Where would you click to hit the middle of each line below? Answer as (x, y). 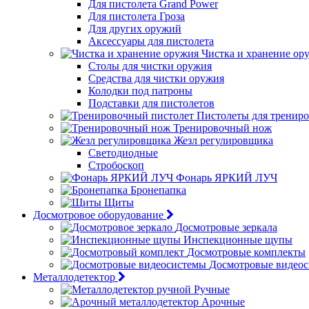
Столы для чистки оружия (150, 66)
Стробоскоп (116, 165)
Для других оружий (135, 29)
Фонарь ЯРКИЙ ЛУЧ (227, 178)
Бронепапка (158, 190)
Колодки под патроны (140, 91)
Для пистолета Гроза (137, 16)
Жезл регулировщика (223, 140)
